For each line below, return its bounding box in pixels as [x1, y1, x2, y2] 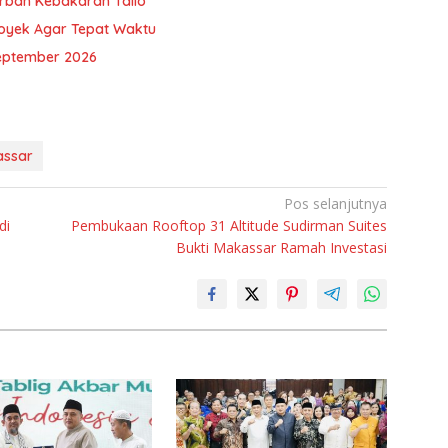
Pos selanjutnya [284, 194, 388, 214]
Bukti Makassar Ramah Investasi [176, 238, 388, 258]
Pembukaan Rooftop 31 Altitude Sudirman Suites [71, 216, 388, 236]
